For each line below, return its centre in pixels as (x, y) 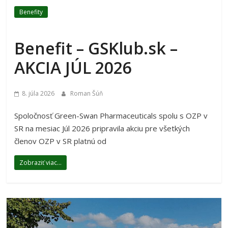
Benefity (31, 12)
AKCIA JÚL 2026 (73, 67)
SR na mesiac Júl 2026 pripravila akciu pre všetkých (102, 128)
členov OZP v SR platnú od (61, 141)
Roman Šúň (87, 93)
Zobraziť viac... (41, 162)
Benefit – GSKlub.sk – (96, 48)
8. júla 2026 (38, 93)
